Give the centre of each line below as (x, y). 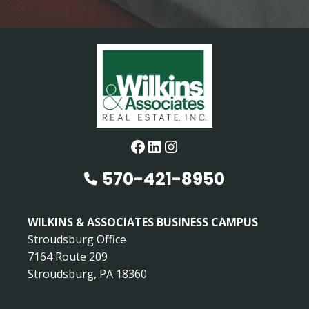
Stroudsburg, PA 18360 (87, 274)
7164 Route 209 (68, 257)
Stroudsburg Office (77, 239)
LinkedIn (178, 146)
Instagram (201, 146)
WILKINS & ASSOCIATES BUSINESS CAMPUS (143, 222)
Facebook (165, 146)
